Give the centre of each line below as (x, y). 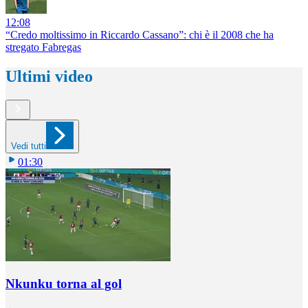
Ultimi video (49, 76)
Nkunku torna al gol (64, 284)
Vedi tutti (29, 146)
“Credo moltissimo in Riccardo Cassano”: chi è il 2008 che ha (140, 34)
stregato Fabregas (43, 47)
